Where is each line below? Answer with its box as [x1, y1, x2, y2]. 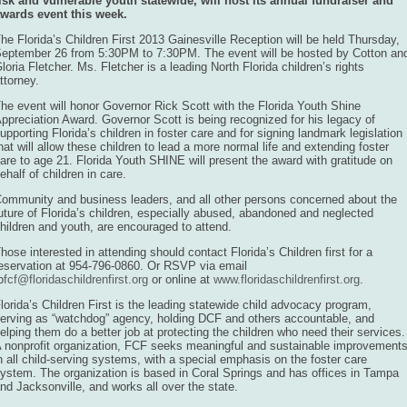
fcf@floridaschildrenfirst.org [4, 273, 148, 286]
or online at [148, 273, 213, 286]
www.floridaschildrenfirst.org [213, 273, 360, 286]
